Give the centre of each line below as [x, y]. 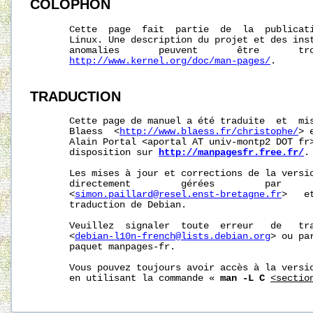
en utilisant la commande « [125, 279]
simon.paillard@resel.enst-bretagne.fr [179, 195]
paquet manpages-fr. [103, 247]
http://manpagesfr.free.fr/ [232, 153]
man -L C [243, 279]
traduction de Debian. [109, 205]
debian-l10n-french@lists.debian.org [173, 237]
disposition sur [95, 153]
